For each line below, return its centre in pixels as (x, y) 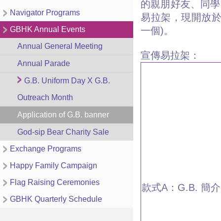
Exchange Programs (46, 149)
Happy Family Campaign (54, 166)
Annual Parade (44, 63)
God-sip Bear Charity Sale (63, 132)
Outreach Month (45, 97)
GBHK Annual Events (48, 29)
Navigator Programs (45, 13)
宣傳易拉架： (170, 55)
